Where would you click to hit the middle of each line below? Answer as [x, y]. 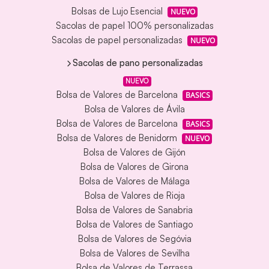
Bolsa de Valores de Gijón [134, 153]
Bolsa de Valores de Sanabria [134, 210]
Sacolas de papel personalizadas [117, 40]
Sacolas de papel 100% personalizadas [134, 26]
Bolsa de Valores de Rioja [134, 196]
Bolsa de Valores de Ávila [134, 109]
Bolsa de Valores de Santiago [134, 225]
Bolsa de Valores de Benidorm [117, 138]
